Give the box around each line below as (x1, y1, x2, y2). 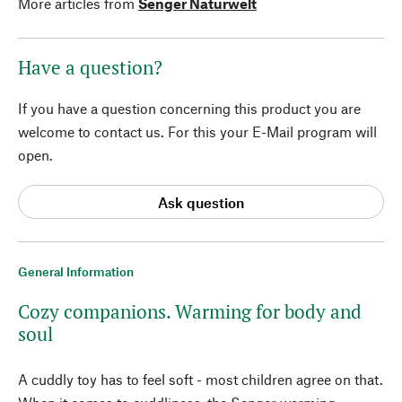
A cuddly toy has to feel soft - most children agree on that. (18, 371, 383, 388)
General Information (18, 264, 134, 279)
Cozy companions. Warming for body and (18, 299, 362, 324)
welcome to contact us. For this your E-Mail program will (18, 123, 377, 140)
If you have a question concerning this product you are (18, 100, 361, 117)
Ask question (158, 193, 244, 211)
